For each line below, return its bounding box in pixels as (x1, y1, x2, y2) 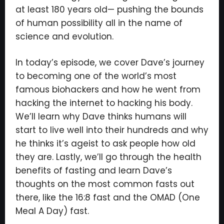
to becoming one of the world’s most (15, 70, 176, 82)
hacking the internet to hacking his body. (15, 97, 192, 109)
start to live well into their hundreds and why (15, 124, 208, 136)
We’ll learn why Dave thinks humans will (15, 110, 186, 122)
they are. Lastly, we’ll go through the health (15, 151, 201, 163)
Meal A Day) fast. (15, 205, 91, 217)
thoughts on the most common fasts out (15, 178, 194, 190)
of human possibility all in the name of (15, 17, 182, 29)
